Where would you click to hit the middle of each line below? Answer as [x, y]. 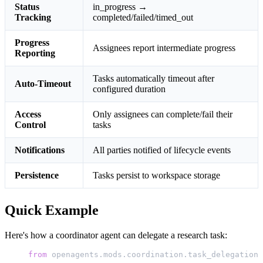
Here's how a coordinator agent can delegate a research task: [116, 235]
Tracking [33, 18]
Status [27, 7]
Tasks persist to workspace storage [156, 176]
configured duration [129, 89]
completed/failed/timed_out [143, 18]
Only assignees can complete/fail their [163, 114]
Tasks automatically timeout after [154, 79]
